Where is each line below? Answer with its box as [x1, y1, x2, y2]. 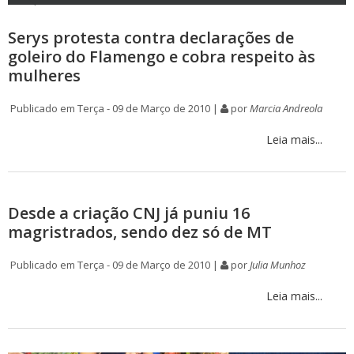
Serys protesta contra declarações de [8, 26, 294, 48]
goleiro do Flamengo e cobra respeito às [8, 45, 315, 67]
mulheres [8, 64, 81, 86]
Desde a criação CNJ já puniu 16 [8, 201, 250, 224]
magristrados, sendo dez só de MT [8, 220, 272, 243]
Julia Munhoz [250, 257, 306, 272]
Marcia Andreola [250, 100, 322, 115]
